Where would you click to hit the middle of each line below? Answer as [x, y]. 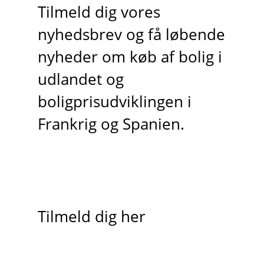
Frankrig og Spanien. [111, 124]
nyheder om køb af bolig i [130, 57]
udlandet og [80, 80]
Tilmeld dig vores [99, 12]
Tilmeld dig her [91, 216]
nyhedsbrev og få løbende [131, 35]
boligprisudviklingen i [114, 102]
